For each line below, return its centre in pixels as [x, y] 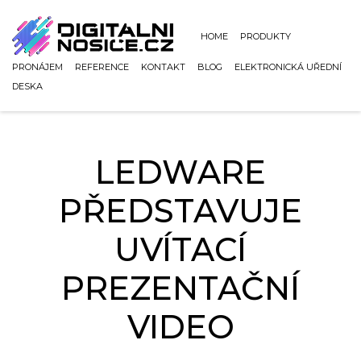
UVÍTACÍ [180, 249]
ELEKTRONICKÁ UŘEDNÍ [288, 67]
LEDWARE [180, 172]
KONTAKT [163, 67]
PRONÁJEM [37, 67]
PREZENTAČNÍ [180, 288]
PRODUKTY [266, 37]
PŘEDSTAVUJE [180, 211]
